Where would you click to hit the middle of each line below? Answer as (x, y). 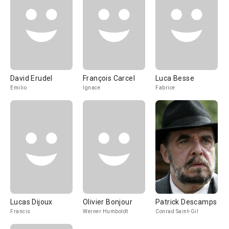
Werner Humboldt (106, 211)
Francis (20, 211)
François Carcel (109, 78)
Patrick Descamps (186, 202)
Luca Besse (175, 78)
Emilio (18, 88)
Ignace (91, 88)
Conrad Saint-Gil (177, 211)
